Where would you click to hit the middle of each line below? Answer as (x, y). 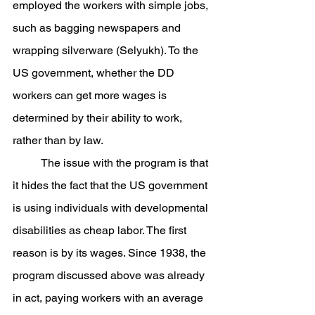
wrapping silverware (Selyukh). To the (107, 50)
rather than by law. (58, 140)
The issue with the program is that (27, 163)
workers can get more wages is (91, 95)
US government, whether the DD (95, 73)
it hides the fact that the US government (111, 185)
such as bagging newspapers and (98, 28)
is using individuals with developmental (112, 208)
